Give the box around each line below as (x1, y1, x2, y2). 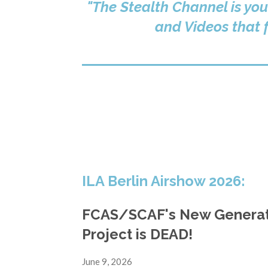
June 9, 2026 (82, 255, 132, 267)
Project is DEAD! (82, 226, 193, 243)
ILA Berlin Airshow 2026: (82, 173, 245, 190)
